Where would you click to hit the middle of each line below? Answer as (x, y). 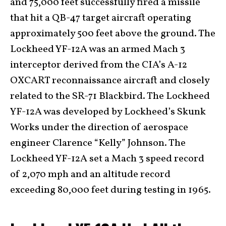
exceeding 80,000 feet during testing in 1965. (110, 190)
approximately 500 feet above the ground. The (113, 34)
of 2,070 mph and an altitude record (90, 175)
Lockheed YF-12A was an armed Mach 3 (98, 49)
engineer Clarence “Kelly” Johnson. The (98, 143)
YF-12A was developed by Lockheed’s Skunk (108, 112)
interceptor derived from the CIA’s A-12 (99, 65)
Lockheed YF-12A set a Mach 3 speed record (107, 159)
